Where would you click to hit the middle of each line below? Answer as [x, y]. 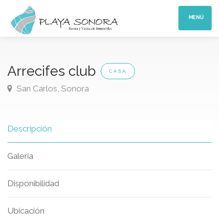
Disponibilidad [33, 183]
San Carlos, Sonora [52, 88]
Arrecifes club [52, 71]
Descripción [30, 129]
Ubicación [26, 211]
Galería [20, 156]
